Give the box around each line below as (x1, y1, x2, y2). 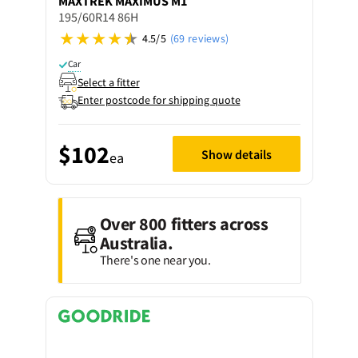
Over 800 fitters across (99, 213, 268, 235)
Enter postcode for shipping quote (77, 93, 241, 107)
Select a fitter (77, 74, 140, 89)
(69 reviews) (169, 31, 229, 46)
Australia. (99, 232, 173, 254)
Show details (201, 145, 272, 162)
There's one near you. (99, 252, 211, 268)
